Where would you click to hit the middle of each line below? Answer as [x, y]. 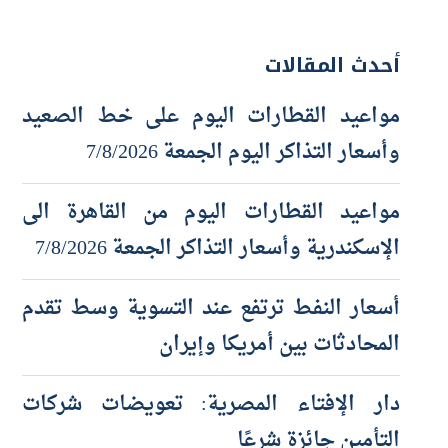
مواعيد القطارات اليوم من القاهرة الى [211, 246]
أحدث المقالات [332, 98]
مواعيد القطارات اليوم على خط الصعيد [211, 150]
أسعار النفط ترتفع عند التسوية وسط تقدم [211, 342]
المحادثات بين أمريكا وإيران [279, 378]
